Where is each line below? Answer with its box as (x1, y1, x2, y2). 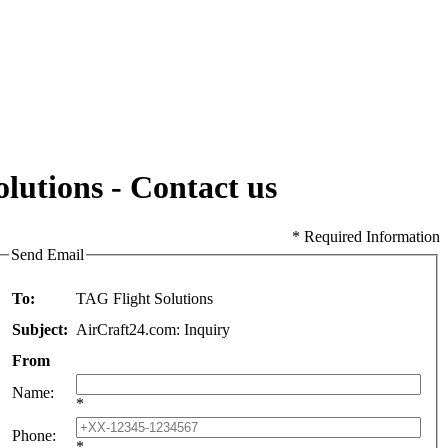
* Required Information (292, 227, 440, 245)
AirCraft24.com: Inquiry (76, 321, 230, 339)
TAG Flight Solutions (76, 290, 213, 308)
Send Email (11, 245, 84, 263)
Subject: (12, 321, 72, 339)
